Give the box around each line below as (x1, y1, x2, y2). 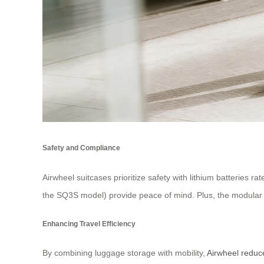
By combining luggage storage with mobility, (42, 248, 207, 258)
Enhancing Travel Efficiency (42, 220, 136, 228)
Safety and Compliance (42, 144, 120, 152)
